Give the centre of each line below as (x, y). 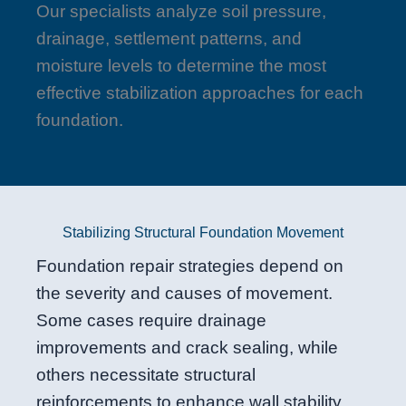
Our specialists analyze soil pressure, (181, 12)
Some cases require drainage (151, 321)
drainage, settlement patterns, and (169, 39)
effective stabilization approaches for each (200, 93)
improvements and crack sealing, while (187, 348)
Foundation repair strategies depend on (190, 266)
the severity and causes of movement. (184, 294)
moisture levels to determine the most (181, 66)
